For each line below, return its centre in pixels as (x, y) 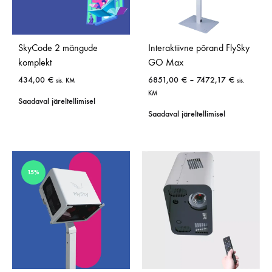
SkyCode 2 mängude (58, 48)
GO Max (166, 63)
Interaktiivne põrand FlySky (199, 48)
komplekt (35, 63)
